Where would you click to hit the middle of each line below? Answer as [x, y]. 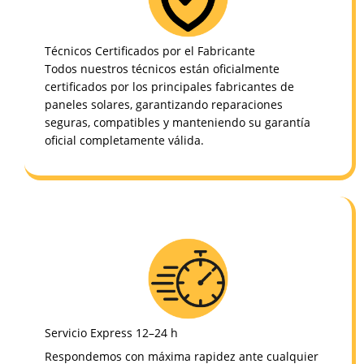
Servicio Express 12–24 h [111, 332]
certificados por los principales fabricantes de [169, 86]
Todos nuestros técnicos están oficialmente [162, 68]
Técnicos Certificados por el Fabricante [150, 50]
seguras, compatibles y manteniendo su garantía [178, 122]
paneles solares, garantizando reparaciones [164, 104]
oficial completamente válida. [124, 140]
